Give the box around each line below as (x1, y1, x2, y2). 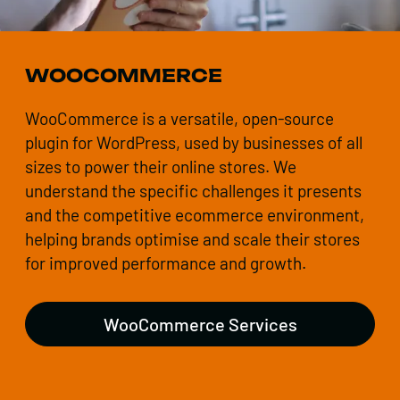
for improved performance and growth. (25, 253, 306, 274)
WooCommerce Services (103, 313, 297, 336)
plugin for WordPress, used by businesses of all (25, 132, 362, 154)
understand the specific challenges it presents (25, 180, 362, 202)
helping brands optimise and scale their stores (25, 229, 360, 250)
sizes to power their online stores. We (25, 156, 296, 178)
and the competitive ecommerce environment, (25, 204, 364, 226)
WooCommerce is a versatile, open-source (25, 108, 334, 129)
